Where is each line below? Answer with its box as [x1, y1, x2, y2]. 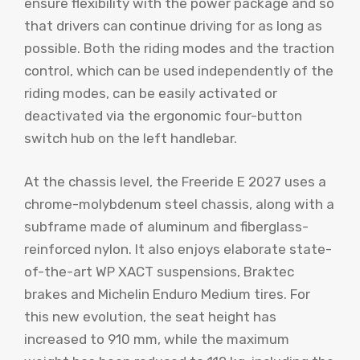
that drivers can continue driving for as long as [24, 18, 322, 35]
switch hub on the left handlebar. [24, 130, 237, 147]
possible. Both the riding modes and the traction [24, 40, 334, 57]
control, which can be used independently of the [24, 63, 333, 80]
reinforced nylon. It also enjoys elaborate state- [24, 240, 332, 257]
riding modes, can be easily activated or [24, 85, 277, 102]
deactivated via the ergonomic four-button [24, 108, 302, 125]
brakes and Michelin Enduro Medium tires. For [24, 285, 310, 302]
